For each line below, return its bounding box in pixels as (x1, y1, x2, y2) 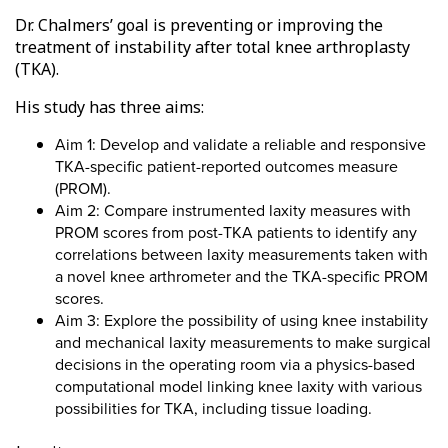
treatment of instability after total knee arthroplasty (15, 36, 410, 59)
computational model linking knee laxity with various (55, 375, 422, 399)
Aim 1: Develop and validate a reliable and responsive (55, 133, 426, 157)
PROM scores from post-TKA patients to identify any (55, 221, 417, 245)
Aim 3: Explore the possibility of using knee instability (55, 309, 428, 333)
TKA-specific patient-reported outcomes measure (55, 155, 398, 179)
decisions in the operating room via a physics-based (55, 353, 415, 377)
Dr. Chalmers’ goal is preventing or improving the (15, 14, 383, 37)
